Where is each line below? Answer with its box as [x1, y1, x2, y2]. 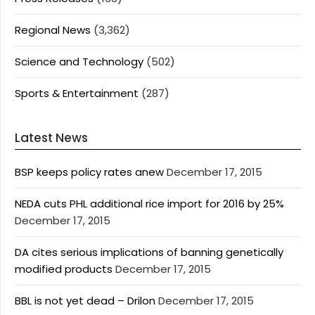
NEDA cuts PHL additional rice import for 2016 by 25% [15, 196, 284, 211]
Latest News [15, 129, 88, 146]
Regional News [15, 22, 91, 37]
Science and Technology [15, 54, 143, 69]
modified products [15, 262, 112, 276]
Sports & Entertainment [15, 86, 139, 101]
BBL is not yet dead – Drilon [15, 293, 155, 308]
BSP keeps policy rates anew [15, 165, 164, 179]
